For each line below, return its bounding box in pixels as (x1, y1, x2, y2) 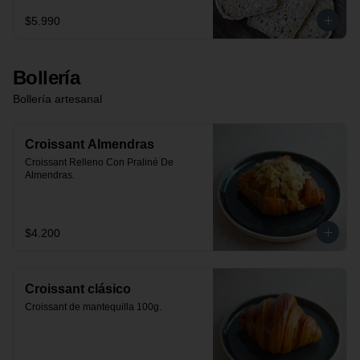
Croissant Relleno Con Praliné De (25, 157, 174, 168)
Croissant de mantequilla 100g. (25, 301, 162, 313)
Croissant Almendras (25, 137, 154, 151)
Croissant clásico (25, 282, 131, 296)
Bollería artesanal (13, 92, 102, 105)
